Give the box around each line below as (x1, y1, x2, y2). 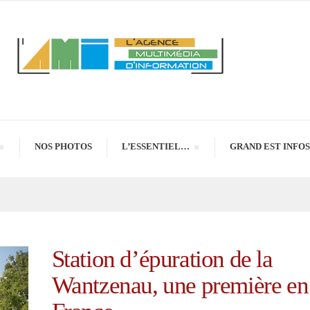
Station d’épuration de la (51, 246, 273, 273)
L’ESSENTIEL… (121, 141, 190, 152)
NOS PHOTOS (34, 141, 92, 152)
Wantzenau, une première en (51, 272, 309, 299)
